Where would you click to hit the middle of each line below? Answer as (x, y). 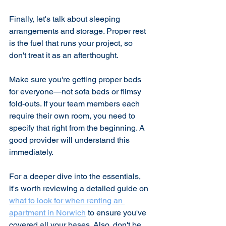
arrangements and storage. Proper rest (78, 31)
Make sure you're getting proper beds (76, 79)
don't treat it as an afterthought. (64, 55)
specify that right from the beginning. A (78, 128)
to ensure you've (117, 212)
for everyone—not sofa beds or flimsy (76, 91)
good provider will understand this (70, 140)
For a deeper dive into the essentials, (76, 176)
